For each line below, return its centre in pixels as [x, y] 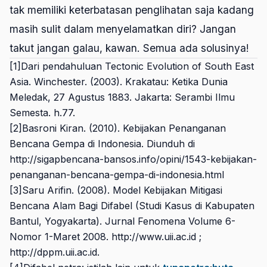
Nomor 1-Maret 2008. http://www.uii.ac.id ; [105, 236]
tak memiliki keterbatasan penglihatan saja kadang [132, 10]
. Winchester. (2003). [77, 81]
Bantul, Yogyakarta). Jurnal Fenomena [99, 221]
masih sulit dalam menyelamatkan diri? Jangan [123, 29]
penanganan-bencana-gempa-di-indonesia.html [117, 174]
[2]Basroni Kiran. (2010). [66, 128]
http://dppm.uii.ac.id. [55, 252]
